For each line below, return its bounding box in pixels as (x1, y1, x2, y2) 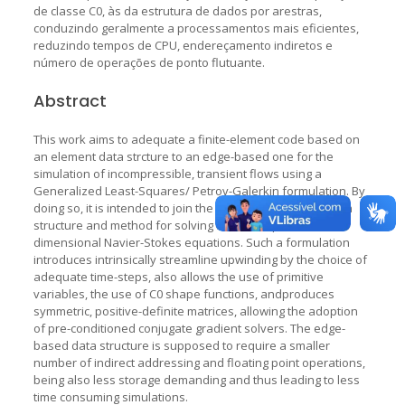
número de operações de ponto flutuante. (33, 53, 265, 71)
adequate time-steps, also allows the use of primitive (33, 268, 324, 285)
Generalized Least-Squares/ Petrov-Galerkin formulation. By (33, 182, 365, 199)
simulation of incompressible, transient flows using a (33, 165, 322, 182)
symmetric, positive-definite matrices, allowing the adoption (33, 302, 358, 319)
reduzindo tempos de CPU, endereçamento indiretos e (33, 36, 333, 53)
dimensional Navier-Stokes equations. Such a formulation (33, 233, 350, 250)
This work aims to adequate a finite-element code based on (33, 130, 360, 147)
